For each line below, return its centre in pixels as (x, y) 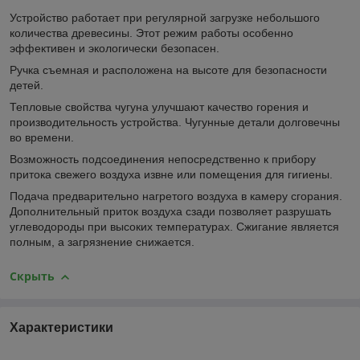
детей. (27, 86)
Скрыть (32, 276)
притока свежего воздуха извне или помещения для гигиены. (171, 175)
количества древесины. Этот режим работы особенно (151, 33)
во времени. (42, 138)
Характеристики (61, 328)
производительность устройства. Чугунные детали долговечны (175, 123)
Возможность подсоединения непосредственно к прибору (163, 160)
